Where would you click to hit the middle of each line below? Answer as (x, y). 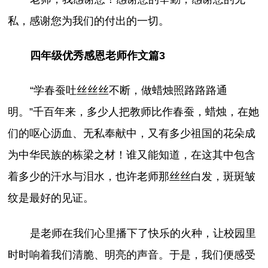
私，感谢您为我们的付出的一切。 (89, 21)
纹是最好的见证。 (51, 198)
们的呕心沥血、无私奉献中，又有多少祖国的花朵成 (132, 134)
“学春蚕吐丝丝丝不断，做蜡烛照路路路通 (128, 91)
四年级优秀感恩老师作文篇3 (97, 56)
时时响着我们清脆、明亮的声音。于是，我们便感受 (132, 255)
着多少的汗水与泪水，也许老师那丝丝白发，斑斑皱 (132, 177)
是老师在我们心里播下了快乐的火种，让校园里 (143, 233)
